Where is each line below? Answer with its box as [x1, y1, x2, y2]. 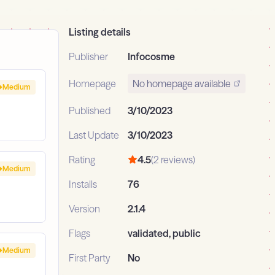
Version [69, 203, 100, 215]
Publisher [69, 50, 108, 63]
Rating [69, 153, 95, 166]
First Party [69, 252, 110, 265]
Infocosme [128, 50, 175, 63]
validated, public [128, 227, 201, 240]
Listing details [69, 26, 131, 39]
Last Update [69, 129, 119, 142]
